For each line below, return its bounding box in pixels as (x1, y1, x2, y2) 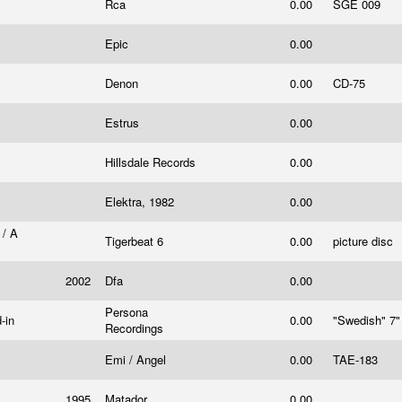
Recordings (105, 319, 167, 336)
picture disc (333, 232, 397, 249)
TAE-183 (333, 351, 381, 368)
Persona (105, 303, 148, 320)
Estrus (105, 114, 143, 131)
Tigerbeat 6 (105, 232, 167, 249)
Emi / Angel (105, 351, 170, 368)
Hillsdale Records (105, 153, 199, 170)
